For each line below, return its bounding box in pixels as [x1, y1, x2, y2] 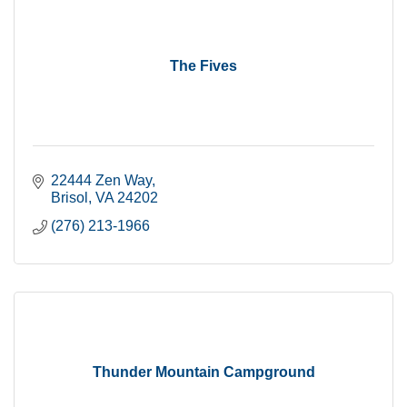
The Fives [170, 58, 237, 74]
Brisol [51, 190, 88, 205]
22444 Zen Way [51, 173, 152, 188]
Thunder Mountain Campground [92, 364, 315, 380]
